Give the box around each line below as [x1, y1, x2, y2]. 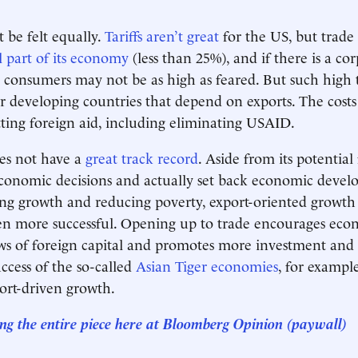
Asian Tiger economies [136, 255, 278, 275]
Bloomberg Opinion [163, 312, 283, 332]
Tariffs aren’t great [105, 25, 219, 45]
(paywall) [287, 312, 347, 332]
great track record [86, 147, 198, 167]
